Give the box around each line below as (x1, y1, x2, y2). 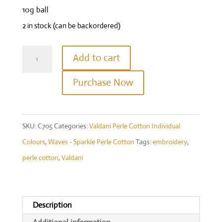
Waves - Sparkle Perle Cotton (48, 137, 134, 147)
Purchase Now (72, 76, 133, 89)
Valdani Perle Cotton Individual (89, 121, 180, 131)
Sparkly (21, 143, 47, 154)
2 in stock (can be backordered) (22, 21, 120, 31)
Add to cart (72, 52, 120, 64)
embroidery (152, 137, 187, 147)
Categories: (54, 121, 89, 131)
